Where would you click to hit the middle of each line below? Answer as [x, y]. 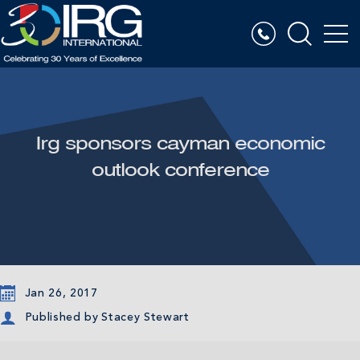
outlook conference [180, 170]
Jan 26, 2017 [61, 293]
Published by [61, 317]
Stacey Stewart [145, 317]
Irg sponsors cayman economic [180, 143]
